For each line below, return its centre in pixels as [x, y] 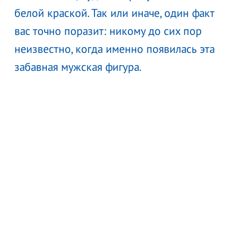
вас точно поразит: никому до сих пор [108, 31]
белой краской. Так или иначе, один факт [114, 13]
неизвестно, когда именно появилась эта [114, 49]
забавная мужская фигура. [78, 66]
